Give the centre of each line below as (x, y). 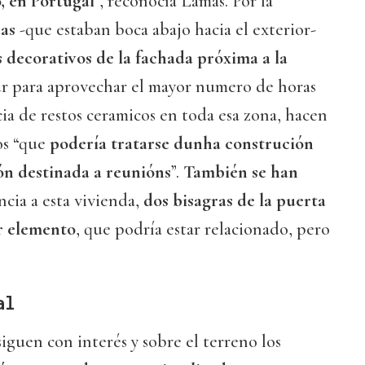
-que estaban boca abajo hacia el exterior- (166, 30)
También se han (241, 172)
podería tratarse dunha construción (182, 144)
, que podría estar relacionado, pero (203, 229)
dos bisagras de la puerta (235, 201)
